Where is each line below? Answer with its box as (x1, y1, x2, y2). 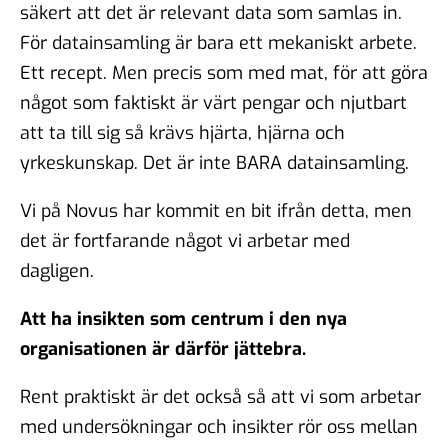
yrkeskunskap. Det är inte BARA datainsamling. (20, 150, 409, 175)
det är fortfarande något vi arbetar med (20, 228, 350, 253)
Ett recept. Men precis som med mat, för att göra (20, 60, 428, 85)
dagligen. (20, 258, 94, 283)
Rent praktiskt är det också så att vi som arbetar (20, 384, 421, 409)
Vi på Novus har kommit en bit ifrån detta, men (20, 198, 412, 223)
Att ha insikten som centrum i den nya (20, 306, 347, 331)
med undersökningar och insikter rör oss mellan (20, 414, 418, 439)
